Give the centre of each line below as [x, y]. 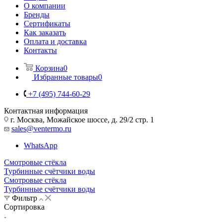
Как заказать [45, 32]
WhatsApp [41, 145]
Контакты [40, 50]
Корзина [49, 68]
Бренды [37, 14]
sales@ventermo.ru [41, 128]
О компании [45, 5]
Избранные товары [66, 77]
